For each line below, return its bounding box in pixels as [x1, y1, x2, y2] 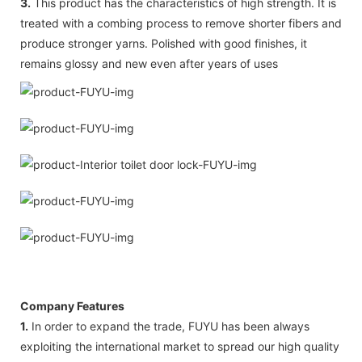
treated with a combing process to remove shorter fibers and [20, 15, 342, 30]
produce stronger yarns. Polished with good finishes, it [20, 36, 307, 50]
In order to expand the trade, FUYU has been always [28, 318, 309, 333]
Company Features [20, 298, 124, 313]
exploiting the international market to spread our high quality [20, 339, 339, 353]
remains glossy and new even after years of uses [20, 56, 278, 70]
